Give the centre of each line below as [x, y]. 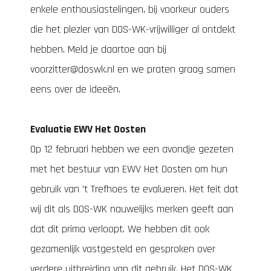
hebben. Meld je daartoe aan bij [98, 49]
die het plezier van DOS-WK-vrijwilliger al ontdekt [133, 29]
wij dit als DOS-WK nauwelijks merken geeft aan [132, 209]
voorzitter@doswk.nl [72, 69]
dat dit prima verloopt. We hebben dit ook [120, 229]
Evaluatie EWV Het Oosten [88, 129]
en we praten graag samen [175, 69]
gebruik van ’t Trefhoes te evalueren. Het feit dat [134, 189]
